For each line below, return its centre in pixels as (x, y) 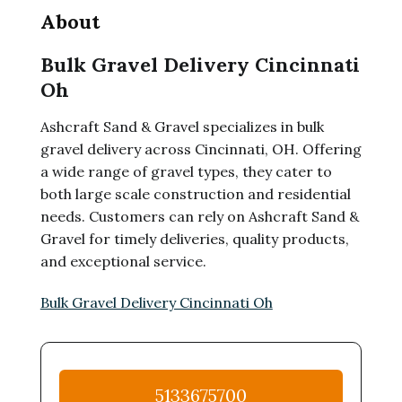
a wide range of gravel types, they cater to (186, 171)
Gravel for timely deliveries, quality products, (194, 239)
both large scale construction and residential (195, 194)
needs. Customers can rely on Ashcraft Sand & (199, 216)
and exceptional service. (123, 261)
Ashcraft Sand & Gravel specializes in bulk (182, 127)
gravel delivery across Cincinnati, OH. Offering (201, 149)
